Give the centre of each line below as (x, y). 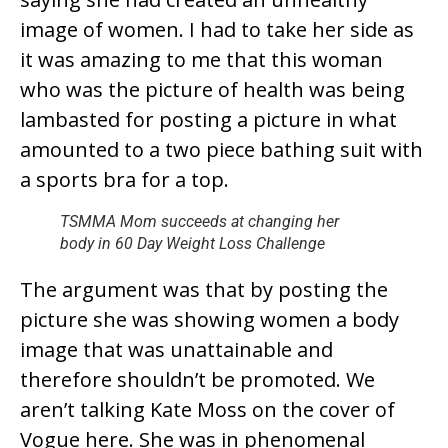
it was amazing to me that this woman (201, 60)
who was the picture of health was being (212, 90)
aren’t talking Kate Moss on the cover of (207, 410)
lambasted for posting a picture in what (208, 120)
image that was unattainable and (176, 350)
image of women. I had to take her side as (217, 30)
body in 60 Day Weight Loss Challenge (192, 244)
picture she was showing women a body (209, 320)
